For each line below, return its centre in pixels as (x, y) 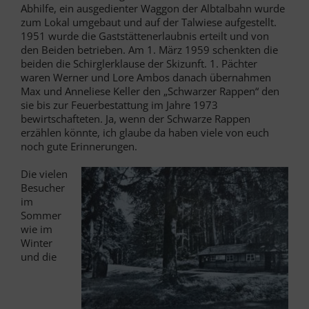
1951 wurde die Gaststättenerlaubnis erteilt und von (145, 36)
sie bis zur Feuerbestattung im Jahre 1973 (119, 104)
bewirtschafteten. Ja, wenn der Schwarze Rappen (136, 118)
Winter (37, 242)
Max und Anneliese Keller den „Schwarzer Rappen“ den (150, 91)
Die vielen (44, 173)
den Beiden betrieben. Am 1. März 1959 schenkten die (149, 49)
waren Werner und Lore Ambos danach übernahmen (146, 77)
